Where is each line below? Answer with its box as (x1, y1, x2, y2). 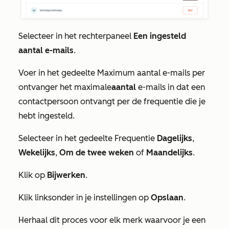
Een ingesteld (133, 31, 186, 41)
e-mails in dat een (138, 82, 205, 92)
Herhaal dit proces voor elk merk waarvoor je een (18, 215, 205, 225)
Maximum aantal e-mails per (97, 67, 205, 78)
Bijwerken (47, 170, 85, 180)
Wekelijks (18, 147, 55, 157)
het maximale (60, 82, 111, 92)
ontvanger (18, 82, 60, 92)
